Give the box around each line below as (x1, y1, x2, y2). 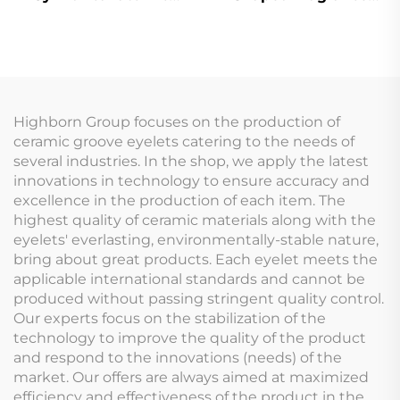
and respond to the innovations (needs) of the (13, 348, 342, 366)
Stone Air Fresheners (221, 5, 379, 23)
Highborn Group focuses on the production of (13, 112, 340, 130)
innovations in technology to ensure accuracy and (13, 171, 370, 189)
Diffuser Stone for (234, 25, 366, 43)
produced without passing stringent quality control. (13, 289, 384, 307)
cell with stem (46, 25, 154, 43)
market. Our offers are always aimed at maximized (13, 368, 369, 386)
